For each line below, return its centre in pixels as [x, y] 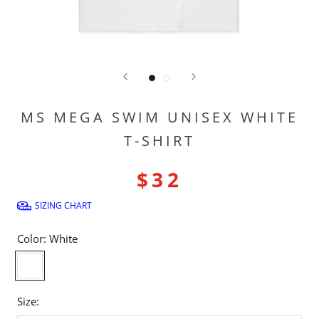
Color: [33, 238]
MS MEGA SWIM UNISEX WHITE [159, 117]
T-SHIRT [159, 140]
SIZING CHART [63, 205]
